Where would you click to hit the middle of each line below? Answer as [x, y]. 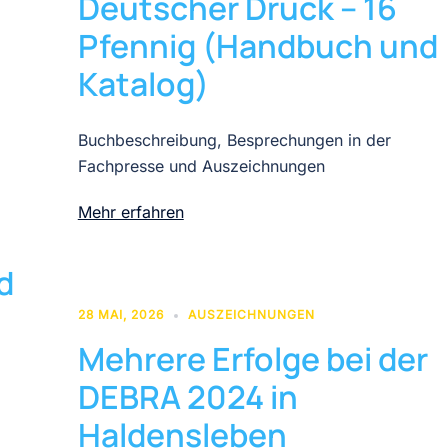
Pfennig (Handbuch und [257, 45]
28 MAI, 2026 [120, 314]
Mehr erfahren [130, 211]
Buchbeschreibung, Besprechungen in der [234, 139]
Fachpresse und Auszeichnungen [201, 165]
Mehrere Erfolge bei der [252, 358]
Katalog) [143, 83]
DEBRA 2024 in [187, 396]
